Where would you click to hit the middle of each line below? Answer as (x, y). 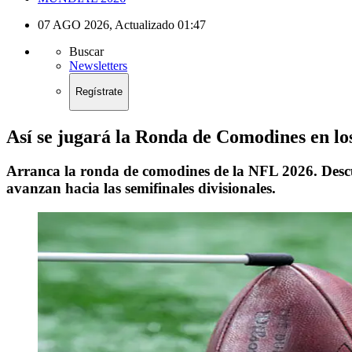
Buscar (86, 51)
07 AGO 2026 (73, 25)
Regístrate (99, 92)
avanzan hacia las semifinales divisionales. (141, 189)
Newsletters (98, 66)
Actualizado (145, 25)
